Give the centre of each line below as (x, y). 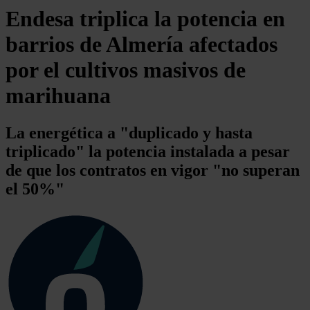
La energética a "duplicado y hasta (129, 133)
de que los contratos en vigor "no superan (153, 170)
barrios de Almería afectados (142, 45)
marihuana (58, 96)
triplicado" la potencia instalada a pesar (148, 151)
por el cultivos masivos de (126, 70)
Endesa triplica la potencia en (145, 19)
